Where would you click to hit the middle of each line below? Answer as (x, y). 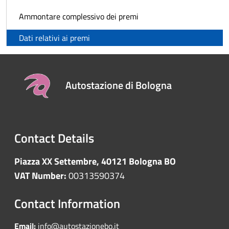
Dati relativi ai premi (54, 38)
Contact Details (54, 138)
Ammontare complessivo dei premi (79, 16)
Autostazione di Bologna (119, 85)
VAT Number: (41, 175)
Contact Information (67, 203)
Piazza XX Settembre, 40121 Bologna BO (95, 161)
